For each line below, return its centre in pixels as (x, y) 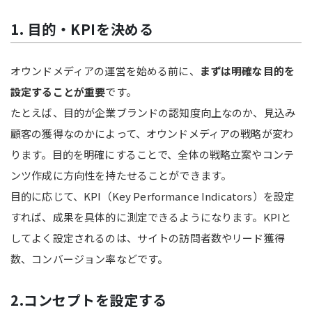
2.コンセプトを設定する (89, 299)
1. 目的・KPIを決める (82, 29)
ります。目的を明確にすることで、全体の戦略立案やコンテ (153, 154)
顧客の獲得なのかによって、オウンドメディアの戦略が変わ (152, 133)
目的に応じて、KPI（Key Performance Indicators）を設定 (153, 196)
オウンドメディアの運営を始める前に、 (105, 70)
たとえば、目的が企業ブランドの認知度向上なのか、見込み (153, 112)
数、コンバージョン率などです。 (89, 258)
